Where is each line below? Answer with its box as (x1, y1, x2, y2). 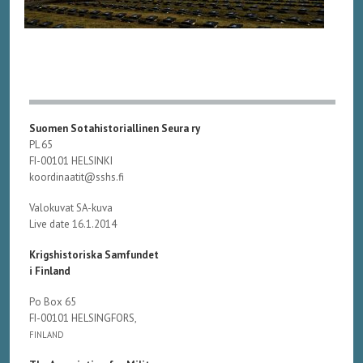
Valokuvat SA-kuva (29, 200, 113, 215)
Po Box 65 (29, 294, 77, 309)
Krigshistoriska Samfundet (29, 247, 160, 262)
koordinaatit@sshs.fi (29, 169, 125, 184)
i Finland (29, 263, 71, 278)
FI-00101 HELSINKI (29, 153, 113, 168)
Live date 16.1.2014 (29, 216, 120, 231)
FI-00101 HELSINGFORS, (29, 310, 139, 325)
